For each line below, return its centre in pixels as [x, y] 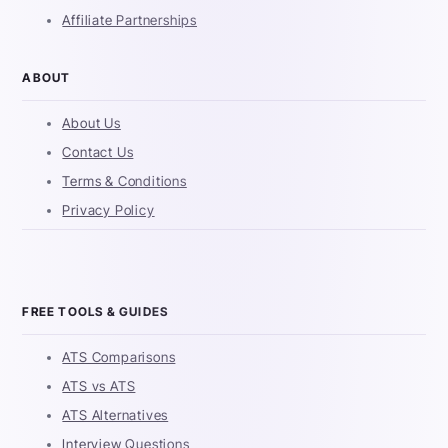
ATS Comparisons [119, 357]
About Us [91, 123]
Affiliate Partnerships [130, 20]
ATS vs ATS [99, 386]
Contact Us [98, 152]
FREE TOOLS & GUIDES [95, 312]
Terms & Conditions [124, 181]
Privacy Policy [108, 210]
